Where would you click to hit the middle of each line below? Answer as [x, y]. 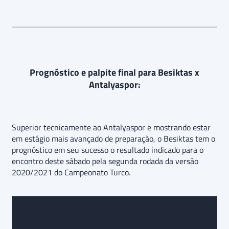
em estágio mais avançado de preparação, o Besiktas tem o [113, 138]
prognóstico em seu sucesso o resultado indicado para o [108, 150]
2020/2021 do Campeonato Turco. [71, 172]
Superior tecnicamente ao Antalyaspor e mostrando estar [111, 127]
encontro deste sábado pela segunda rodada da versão [105, 161]
